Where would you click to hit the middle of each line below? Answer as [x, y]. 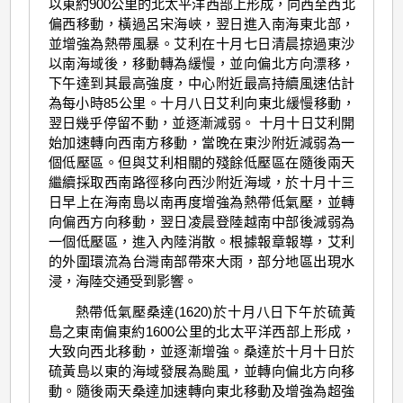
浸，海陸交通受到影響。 [122, 281]
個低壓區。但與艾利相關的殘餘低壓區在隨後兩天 [201, 162]
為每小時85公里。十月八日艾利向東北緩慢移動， [201, 103]
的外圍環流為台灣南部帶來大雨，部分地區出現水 [201, 261]
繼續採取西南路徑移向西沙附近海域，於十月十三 [201, 182]
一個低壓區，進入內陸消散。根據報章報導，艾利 [201, 241]
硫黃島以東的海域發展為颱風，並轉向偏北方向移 [201, 371]
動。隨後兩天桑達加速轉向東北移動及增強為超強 [201, 390]
